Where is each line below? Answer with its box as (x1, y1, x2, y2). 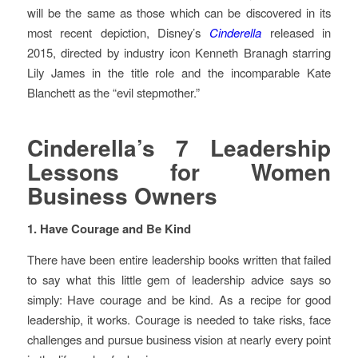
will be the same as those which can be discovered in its (26, 4, 332, 22)
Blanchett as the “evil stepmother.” (26, 84, 200, 101)
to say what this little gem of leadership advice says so (26, 270, 332, 288)
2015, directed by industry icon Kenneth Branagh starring (26, 44, 332, 62)
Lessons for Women (26, 155, 332, 189)
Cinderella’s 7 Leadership (26, 131, 332, 165)
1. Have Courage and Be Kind (26, 219, 191, 237)
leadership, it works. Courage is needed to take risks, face (26, 310, 332, 328)
